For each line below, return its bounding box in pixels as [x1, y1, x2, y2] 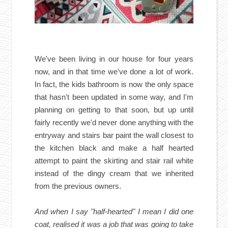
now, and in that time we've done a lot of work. [35, 67, 193, 76]
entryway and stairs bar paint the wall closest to [35, 130, 193, 139]
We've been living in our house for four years [35, 54, 193, 63]
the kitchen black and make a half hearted [35, 143, 193, 152]
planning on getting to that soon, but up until [35, 105, 193, 114]
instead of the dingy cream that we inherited [35, 168, 193, 178]
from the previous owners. [35, 181, 122, 190]
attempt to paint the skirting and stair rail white [35, 156, 193, 165]
